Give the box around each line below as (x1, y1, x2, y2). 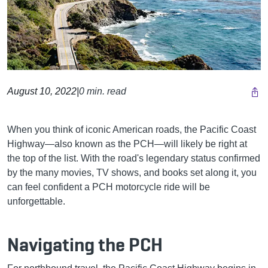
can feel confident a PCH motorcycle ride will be (7, 181, 210, 192)
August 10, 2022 (7, 86, 77, 96)
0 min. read (79, 86, 126, 96)
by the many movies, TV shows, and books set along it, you (7, 167, 257, 178)
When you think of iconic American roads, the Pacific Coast (7, 124, 256, 135)
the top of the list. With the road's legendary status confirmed (7, 153, 260, 163)
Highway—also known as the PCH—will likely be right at (7, 138, 247, 149)
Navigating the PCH (7, 232, 163, 257)
